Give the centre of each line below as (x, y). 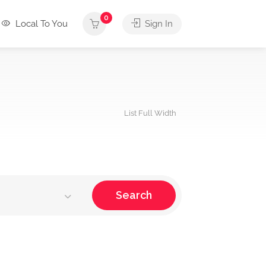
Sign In (158, 24)
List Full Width (150, 113)
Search (134, 195)
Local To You (40, 24)
